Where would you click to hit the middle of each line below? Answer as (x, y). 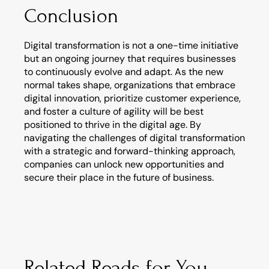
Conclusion (71, 16)
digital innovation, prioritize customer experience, (132, 98)
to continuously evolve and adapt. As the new (124, 72)
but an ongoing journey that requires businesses (130, 59)
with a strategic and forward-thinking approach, (130, 151)
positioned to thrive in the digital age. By (113, 125)
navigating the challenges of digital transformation (134, 138)
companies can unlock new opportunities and (124, 164)
